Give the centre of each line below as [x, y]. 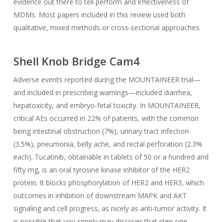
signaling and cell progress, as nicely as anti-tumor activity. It [110, 208]
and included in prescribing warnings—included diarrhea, [103, 92]
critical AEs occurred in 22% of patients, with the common [106, 118]
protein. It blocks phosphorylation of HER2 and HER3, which [109, 183]
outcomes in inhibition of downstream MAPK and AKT [100, 195]
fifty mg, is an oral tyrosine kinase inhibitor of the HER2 [101, 170]
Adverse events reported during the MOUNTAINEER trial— [107, 80]
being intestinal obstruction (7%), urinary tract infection [101, 131]
